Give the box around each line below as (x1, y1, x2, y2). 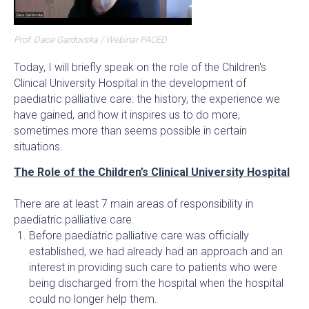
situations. (14, 140, 63, 154)
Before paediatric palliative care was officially (29, 229, 249, 243)
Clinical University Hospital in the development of (14, 77, 246, 90)
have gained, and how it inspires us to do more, (14, 108, 240, 122)
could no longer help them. (29, 292, 157, 306)
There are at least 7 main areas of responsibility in (14, 197, 253, 211)
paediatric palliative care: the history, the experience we (14, 92, 280, 106)
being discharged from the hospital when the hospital (29, 277, 283, 290)
